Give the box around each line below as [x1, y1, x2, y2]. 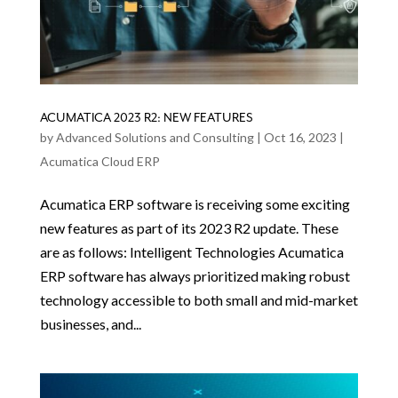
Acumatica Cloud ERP [39, 153, 160, 169]
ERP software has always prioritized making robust [39, 267, 350, 284]
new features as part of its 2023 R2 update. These [39, 219, 338, 236]
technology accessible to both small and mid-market [39, 291, 358, 308]
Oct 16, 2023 [263, 129, 337, 145]
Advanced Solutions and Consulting [55, 129, 254, 145]
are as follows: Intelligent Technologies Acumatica [39, 243, 344, 260]
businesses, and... [39, 314, 141, 332]
